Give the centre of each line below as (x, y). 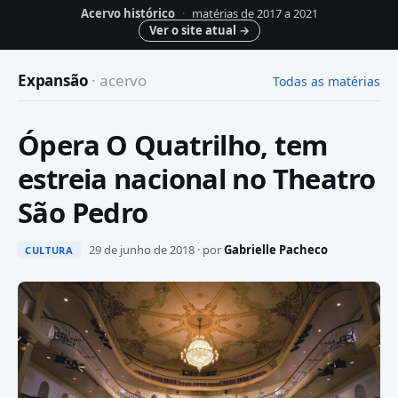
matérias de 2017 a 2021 (253, 13)
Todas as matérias (326, 81)
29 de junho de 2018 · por (155, 250)
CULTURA (49, 250)
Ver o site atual (194, 30)
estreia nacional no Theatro (197, 179)
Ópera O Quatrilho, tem (173, 145)
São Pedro (83, 212)
